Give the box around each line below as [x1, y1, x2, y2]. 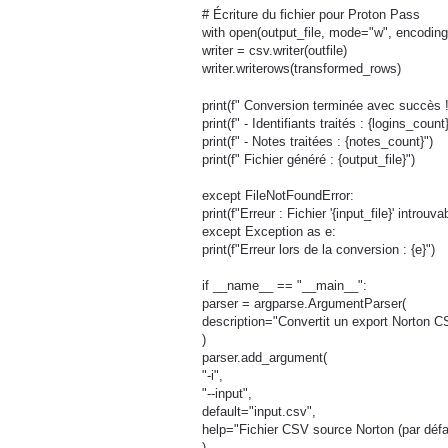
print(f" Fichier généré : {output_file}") [202, 151, 415, 167]
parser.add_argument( [202, 350, 327, 366]
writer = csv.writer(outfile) [202, 43, 347, 59]
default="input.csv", [202, 404, 316, 420]
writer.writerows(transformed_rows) [202, 61, 401, 77]
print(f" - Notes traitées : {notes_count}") [202, 133, 433, 149]
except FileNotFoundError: [202, 187, 354, 203]
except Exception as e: [202, 223, 336, 239]
